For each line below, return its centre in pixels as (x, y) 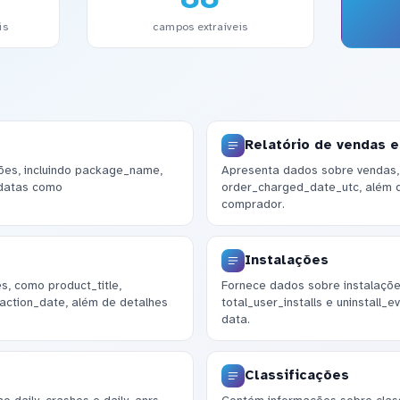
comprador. (253, 204)
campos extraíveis (200, 26)
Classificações (296, 375)
